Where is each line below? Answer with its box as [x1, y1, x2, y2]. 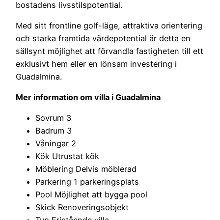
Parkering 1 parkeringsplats [35, 177, 139, 187]
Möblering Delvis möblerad [35, 164, 137, 174]
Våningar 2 [35, 138, 76, 149]
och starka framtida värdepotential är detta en [16, 33, 191, 43]
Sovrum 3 [35, 113, 71, 123]
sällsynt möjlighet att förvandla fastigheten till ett [16, 46, 203, 56]
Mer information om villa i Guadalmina [16, 92, 161, 103]
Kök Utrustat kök [35, 151, 99, 162]
